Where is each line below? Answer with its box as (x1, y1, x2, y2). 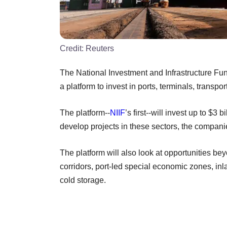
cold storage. (60, 175, 106, 184)
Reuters (86, 44, 114, 53)
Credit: (60, 44, 86, 53)
